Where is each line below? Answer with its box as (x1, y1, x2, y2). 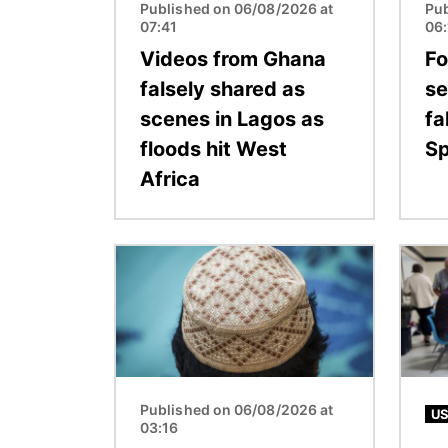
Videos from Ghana (140, 46, 326, 71)
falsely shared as (140, 76, 305, 101)
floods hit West (140, 136, 287, 161)
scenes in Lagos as (140, 106, 324, 131)
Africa (140, 166, 200, 191)
